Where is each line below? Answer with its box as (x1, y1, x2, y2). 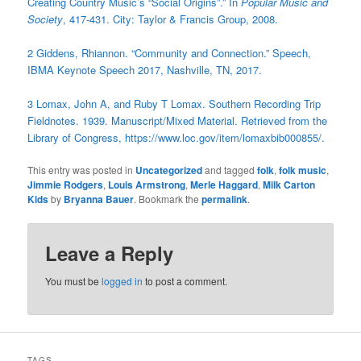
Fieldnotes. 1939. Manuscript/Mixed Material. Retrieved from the (27, 113, 328, 128)
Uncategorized (135, 163, 203, 178)
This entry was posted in (27, 163, 136, 177)
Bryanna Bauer (64, 192, 135, 207)
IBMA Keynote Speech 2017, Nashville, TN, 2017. (27, 61, 263, 77)
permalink (201, 192, 248, 207)
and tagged (202, 163, 258, 177)
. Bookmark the (134, 192, 202, 206)
